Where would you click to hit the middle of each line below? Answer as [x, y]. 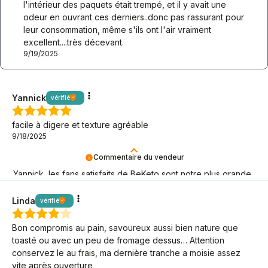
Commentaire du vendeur [138, 157]
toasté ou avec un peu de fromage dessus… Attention [118, 240]
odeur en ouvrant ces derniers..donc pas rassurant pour [134, 17]
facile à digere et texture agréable [80, 124]
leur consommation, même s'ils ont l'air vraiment [118, 29]
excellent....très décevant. [74, 42]
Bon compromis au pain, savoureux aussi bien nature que [125, 227]
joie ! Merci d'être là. [53, 187]
